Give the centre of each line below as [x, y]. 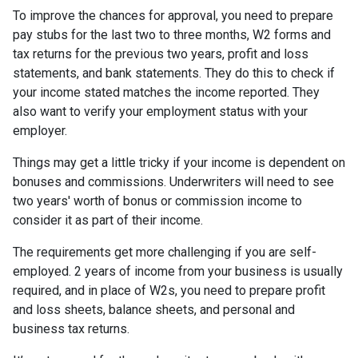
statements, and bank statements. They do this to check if [174, 73]
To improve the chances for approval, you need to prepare [173, 16]
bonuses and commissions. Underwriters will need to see [173, 182]
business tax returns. [71, 329]
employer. [40, 131]
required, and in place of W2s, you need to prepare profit [169, 290]
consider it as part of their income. [109, 220]
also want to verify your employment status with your [160, 111]
